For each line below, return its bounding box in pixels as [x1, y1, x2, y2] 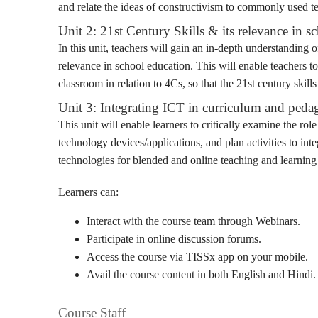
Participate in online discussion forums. [87, 233, 261, 245]
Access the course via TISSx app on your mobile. [87, 251, 308, 263]
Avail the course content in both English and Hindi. [87, 268, 316, 280]
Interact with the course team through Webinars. [87, 215, 300, 227]
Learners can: [58, 186, 119, 198]
